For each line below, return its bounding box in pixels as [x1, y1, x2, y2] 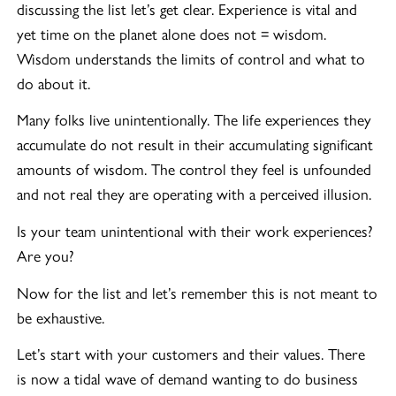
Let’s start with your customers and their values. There [17, 342, 366, 365]
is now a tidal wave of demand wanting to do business [17, 367, 359, 390]
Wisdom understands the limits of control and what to [17, 46, 366, 69]
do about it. [17, 71, 91, 94]
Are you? [17, 244, 75, 266]
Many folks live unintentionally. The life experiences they [17, 108, 372, 131]
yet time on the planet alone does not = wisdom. [17, 21, 327, 44]
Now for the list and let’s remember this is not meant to [17, 280, 378, 303]
